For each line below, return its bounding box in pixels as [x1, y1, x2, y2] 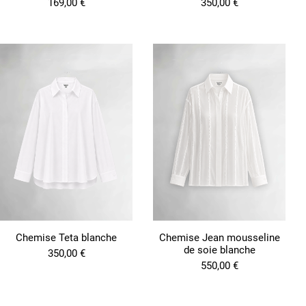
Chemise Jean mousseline [158, 231, 280, 244]
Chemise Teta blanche [16, 231, 117, 244]
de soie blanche [183, 243, 255, 256]
